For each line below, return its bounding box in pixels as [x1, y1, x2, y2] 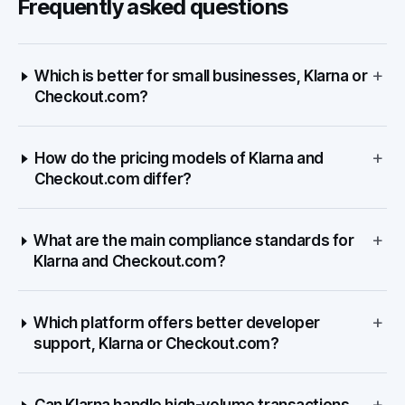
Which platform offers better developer [33, 314, 320, 332]
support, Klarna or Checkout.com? [33, 334, 279, 353]
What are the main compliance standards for [33, 231, 354, 250]
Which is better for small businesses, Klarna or [34, 67, 368, 85]
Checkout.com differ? [34, 170, 192, 188]
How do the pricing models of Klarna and [34, 149, 324, 167]
